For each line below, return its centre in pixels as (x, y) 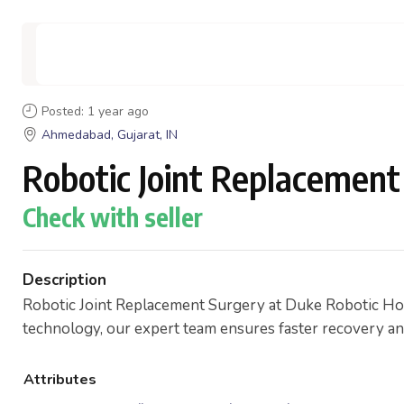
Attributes (60, 380)
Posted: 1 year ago (95, 111)
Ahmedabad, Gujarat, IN (110, 135)
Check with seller (113, 217)
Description (64, 280)
